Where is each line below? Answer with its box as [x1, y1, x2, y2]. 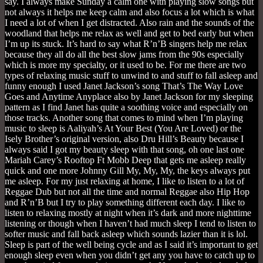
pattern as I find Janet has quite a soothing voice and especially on [5, 102, 248, 113]
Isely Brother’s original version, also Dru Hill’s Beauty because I [5, 134, 244, 144]
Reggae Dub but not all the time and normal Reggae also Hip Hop [5, 187, 249, 197]
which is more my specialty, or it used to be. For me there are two [5, 60, 246, 70]
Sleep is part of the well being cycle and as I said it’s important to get [5, 240, 258, 250]
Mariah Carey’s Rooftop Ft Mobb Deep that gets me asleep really [5, 155, 246, 166]
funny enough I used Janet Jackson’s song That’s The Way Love [5, 81, 243, 92]
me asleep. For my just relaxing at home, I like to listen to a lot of [5, 176, 244, 187]
